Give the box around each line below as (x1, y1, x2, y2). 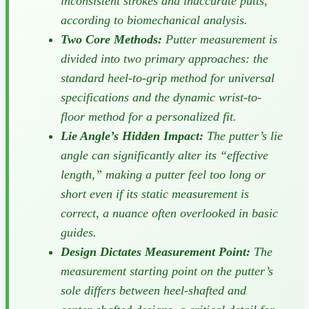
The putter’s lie (203, 128, 283, 143)
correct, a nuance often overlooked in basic (61, 206, 278, 220)
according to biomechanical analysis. (61, 12, 248, 27)
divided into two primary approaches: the (61, 51, 268, 66)
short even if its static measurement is (61, 186, 249, 201)
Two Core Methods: (61, 32, 162, 46)
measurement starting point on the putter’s (61, 263, 273, 278)
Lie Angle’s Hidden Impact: (61, 128, 203, 143)
